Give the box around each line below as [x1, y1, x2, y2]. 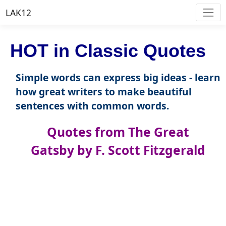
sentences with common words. [15, 99, 169, 113]
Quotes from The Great [46, 124, 189, 141]
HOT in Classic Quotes [10, 40, 206, 62]
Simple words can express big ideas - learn [15, 71, 220, 85]
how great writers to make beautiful [15, 85, 192, 99]
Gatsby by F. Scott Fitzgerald [30, 142, 205, 159]
